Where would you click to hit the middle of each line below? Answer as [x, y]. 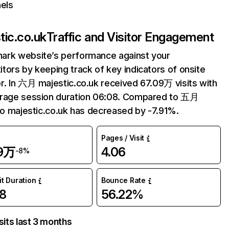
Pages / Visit [123, 138]
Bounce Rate [123, 180]
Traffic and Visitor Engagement [130, 37]
